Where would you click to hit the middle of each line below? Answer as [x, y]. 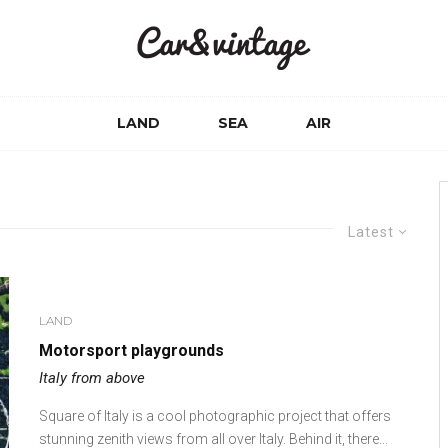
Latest [371, 232]
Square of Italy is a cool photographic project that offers [215, 416]
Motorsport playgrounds [131, 351]
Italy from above [92, 378]
